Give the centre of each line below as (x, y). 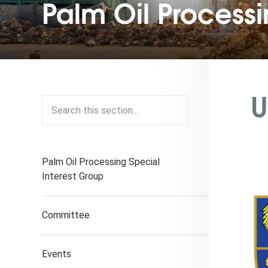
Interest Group (73, 176)
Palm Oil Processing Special (101, 162)
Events (57, 254)
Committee (66, 215)
